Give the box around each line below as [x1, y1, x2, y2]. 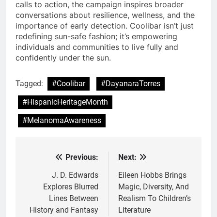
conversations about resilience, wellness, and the [15, 10, 195, 20]
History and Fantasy [30, 205, 98, 215]
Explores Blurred [43, 182, 98, 191]
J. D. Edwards [52, 170, 98, 180]
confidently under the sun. [15, 52, 111, 62]
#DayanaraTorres [101, 78, 160, 88]
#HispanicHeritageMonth [22, 97, 108, 107]
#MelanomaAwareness [22, 115, 101, 125]
